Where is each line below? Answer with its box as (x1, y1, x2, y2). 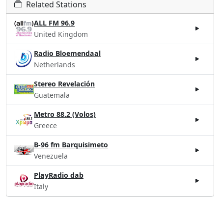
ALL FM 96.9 (34, 18, 75, 27)
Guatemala (34, 90, 70, 100)
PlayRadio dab (34, 170, 83, 180)
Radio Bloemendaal (34, 48, 101, 58)
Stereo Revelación (34, 79, 95, 88)
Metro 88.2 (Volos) (34, 109, 96, 119)
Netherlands (34, 59, 75, 69)
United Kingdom (34, 29, 88, 39)
